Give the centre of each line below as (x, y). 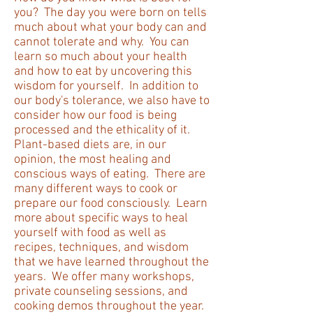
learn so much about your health (101, 57)
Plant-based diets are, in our (90, 145)
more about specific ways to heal (101, 219)
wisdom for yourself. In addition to (106, 87)
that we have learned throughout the (111, 263)
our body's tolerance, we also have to (112, 101)
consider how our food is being (95, 116)
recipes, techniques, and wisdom (101, 248)
